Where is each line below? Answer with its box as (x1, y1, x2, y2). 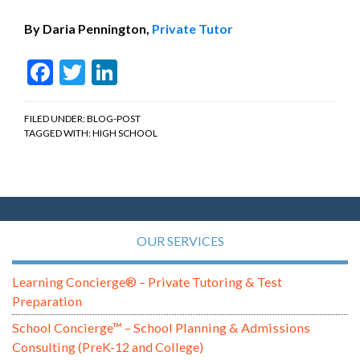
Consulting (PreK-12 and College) (12, 338, 203, 354)
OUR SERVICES (136, 232, 224, 248)
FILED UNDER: (24, 112, 87, 125)
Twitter (85, 55, 169, 88)
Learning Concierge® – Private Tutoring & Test (12, 273, 282, 289)
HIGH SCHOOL (92, 126, 157, 139)
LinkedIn (117, 55, 212, 88)
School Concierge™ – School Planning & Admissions (12, 319, 310, 335)
